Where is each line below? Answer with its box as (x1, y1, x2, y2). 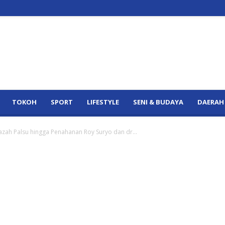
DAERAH (197, 97, 224, 106)
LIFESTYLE (87, 97, 119, 106)
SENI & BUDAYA (133, 97, 183, 106)
